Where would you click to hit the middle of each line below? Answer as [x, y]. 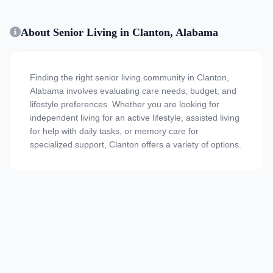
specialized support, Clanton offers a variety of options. [136, 144]
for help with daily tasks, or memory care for [114, 131]
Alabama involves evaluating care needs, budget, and [133, 91]
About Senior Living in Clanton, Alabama [119, 32]
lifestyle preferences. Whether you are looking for [125, 104]
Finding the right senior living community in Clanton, [129, 77]
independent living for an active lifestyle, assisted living [135, 118]
